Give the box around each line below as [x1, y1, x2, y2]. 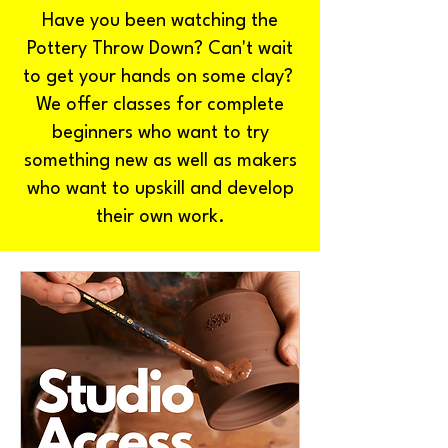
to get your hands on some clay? [22, 68, 298, 86]
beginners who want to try [51, 124, 269, 142]
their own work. [95, 208, 225, 226]
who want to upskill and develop [26, 180, 294, 198]
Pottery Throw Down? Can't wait [27, 40, 293, 58]
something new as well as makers [23, 152, 297, 170]
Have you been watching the [42, 12, 278, 30]
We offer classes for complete [36, 96, 284, 114]
